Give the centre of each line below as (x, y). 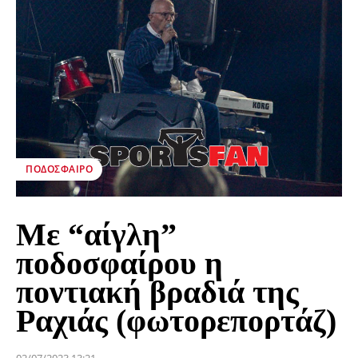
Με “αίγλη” (96, 235)
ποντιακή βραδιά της (157, 292)
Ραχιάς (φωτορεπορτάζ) (176, 321)
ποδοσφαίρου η (119, 264)
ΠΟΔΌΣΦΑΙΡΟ (59, 169)
